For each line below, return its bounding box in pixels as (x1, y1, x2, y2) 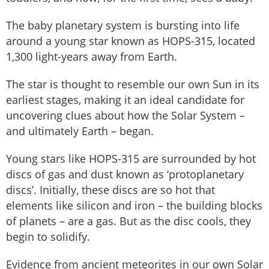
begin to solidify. (6, 229, 90, 244)
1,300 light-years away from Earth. (6, 49, 180, 64)
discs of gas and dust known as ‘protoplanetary (6, 167, 244, 182)
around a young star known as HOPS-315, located (6, 34, 255, 49)
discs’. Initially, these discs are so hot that (6, 183, 215, 198)
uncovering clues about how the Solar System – (6, 108, 245, 123)
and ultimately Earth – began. (6, 124, 154, 139)
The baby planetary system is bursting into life (6, 18, 240, 33)
